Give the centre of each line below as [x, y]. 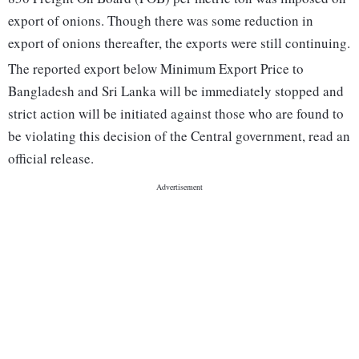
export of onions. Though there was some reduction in [161, 21]
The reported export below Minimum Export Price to [156, 69]
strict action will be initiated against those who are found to [176, 114]
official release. [51, 159]
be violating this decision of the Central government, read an [179, 136]
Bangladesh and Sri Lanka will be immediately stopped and [176, 91]
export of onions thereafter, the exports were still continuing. [179, 43]
